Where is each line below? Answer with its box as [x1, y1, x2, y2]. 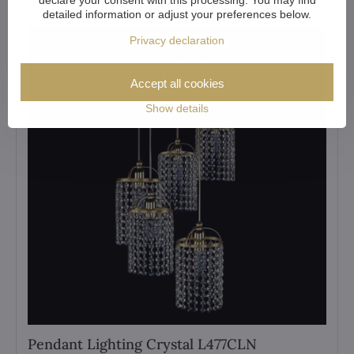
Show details [145, 101, 209, 115]
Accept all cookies [130, 76, 224, 90]
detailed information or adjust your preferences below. [43, 7, 311, 21]
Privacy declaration [130, 33, 224, 47]
